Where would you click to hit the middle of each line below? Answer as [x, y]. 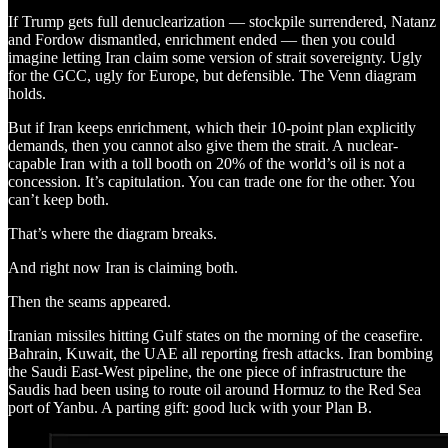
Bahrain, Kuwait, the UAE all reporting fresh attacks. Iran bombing [220, 353]
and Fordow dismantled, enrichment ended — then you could [201, 39]
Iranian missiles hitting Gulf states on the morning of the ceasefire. [215, 335]
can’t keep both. [58, 199]
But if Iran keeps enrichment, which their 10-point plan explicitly [212, 127]
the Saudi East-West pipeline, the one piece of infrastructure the [207, 371]
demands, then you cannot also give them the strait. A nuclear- [203, 145]
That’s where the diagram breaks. [112, 233]
